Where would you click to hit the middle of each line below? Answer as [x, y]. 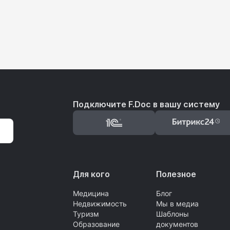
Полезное [176, 174]
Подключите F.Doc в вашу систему [146, 104]
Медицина [91, 193]
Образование [96, 224]
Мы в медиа [177, 204]
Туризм [86, 214]
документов [177, 224]
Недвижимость [100, 204]
